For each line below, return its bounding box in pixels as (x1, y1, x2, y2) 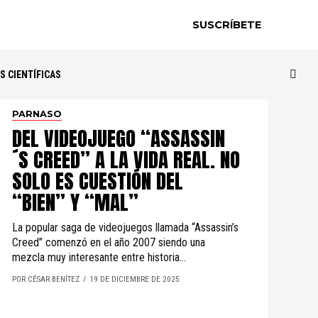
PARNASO (11, 109, 62, 119)
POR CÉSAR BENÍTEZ (11, 275, 79, 284)
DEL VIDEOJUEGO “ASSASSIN (11, 123, 225, 153)
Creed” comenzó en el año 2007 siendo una (11, 236, 205, 249)
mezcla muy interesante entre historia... (11, 251, 186, 264)
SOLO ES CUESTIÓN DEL (11, 165, 183, 196)
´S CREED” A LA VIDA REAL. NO (11, 144, 240, 175)
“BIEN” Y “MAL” (11, 187, 138, 217)
